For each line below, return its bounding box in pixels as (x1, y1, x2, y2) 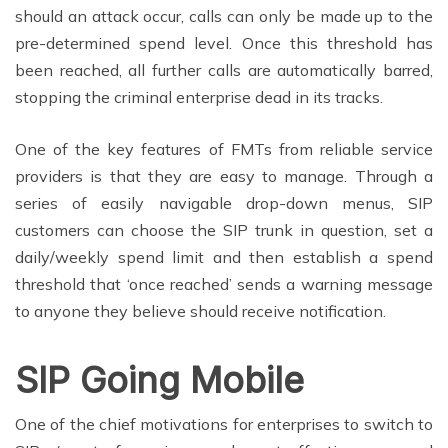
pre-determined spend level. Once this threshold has (15, 32, 433, 53)
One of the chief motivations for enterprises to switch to (15, 413, 433, 434)
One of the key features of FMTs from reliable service (15, 138, 433, 159)
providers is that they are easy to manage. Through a (15, 165, 433, 186)
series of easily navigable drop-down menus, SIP (15, 192, 433, 213)
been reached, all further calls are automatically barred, (15, 59, 433, 80)
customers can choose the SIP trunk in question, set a (15, 219, 433, 240)
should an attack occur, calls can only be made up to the (15, 5, 433, 26)
